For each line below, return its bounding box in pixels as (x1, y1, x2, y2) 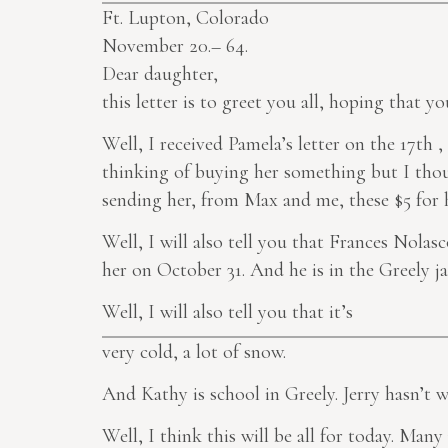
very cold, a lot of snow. (102, 340, 286, 365)
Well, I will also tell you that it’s (102, 300, 353, 325)
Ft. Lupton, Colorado (102, 6, 269, 31)
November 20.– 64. (102, 34, 248, 59)
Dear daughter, (102, 62, 218, 87)
